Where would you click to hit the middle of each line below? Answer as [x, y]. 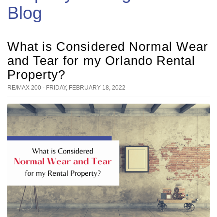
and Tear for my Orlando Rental [101, 61]
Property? [37, 75]
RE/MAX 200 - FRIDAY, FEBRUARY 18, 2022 [66, 88]
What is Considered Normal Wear [108, 46]
